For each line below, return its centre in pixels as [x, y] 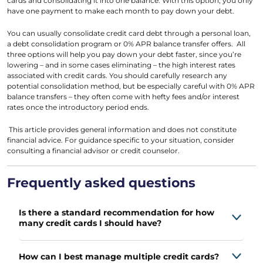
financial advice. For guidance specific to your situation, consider [121, 140]
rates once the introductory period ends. [78, 107]
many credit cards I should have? [90, 223]
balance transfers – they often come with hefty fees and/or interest [123, 97]
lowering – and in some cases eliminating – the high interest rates [121, 65]
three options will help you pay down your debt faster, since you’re [124, 55]
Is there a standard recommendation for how [117, 213]
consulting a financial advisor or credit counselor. [93, 151]
